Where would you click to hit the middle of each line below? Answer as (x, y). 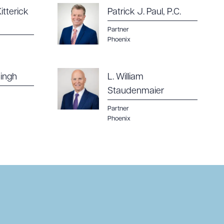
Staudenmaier (136, 91)
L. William (125, 77)
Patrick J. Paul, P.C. (144, 12)
